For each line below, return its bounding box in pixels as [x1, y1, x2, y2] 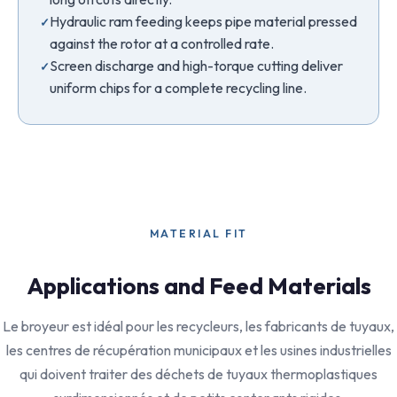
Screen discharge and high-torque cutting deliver [50, 57, 343, 74]
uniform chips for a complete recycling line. [50, 79, 307, 97]
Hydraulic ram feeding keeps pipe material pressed [50, 12, 357, 30]
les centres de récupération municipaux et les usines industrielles [5, 341, 392, 359]
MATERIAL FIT [149, 227, 248, 240]
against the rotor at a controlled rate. [50, 35, 274, 52]
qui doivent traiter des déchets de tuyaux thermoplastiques [19, 365, 378, 383]
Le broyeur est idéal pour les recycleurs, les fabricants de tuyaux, [3, 317, 394, 335]
